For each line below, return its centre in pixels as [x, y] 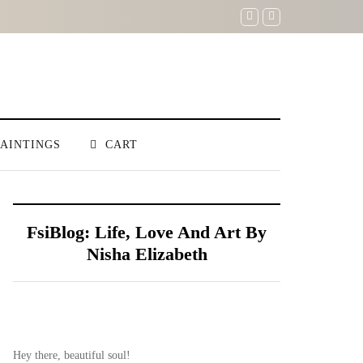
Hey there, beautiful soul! [72, 355]
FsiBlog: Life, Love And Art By [147, 232]
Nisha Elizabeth [147, 254]
